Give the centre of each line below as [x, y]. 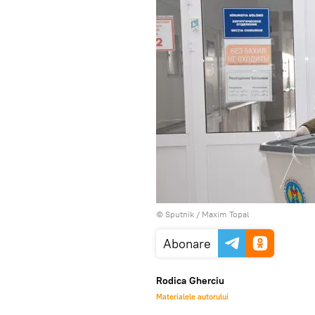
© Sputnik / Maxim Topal [202, 214]
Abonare [187, 244]
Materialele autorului [192, 297]
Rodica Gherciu [190, 281]
